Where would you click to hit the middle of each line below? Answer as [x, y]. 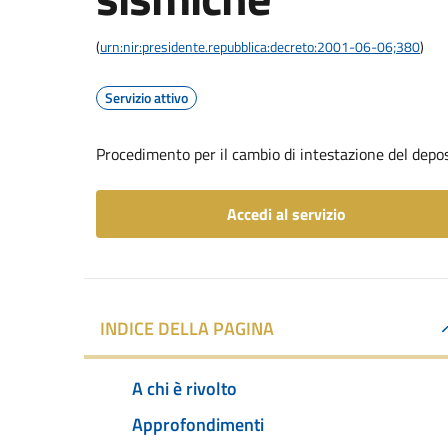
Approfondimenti [198, 424]
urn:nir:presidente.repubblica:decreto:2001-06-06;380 [260, 46]
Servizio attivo [146, 97]
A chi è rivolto [184, 388]
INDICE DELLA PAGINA [187, 328]
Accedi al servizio [286, 214]
